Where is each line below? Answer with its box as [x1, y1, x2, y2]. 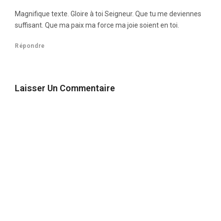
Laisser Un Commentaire [15, 83, 115, 94]
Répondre [15, 42, 45, 50]
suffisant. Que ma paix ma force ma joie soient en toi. [15, 21, 179, 30]
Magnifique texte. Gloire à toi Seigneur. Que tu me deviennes [15, 10, 201, 18]
